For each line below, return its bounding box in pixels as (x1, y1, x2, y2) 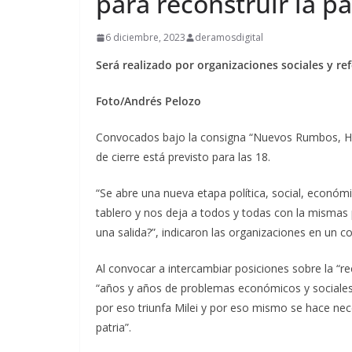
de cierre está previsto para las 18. (96, 149, 270, 164)
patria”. (96, 320, 131, 335)
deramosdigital (195, 31, 263, 44)
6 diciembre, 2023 (105, 31, 185, 44)
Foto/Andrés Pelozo (96, 93, 201, 108)
